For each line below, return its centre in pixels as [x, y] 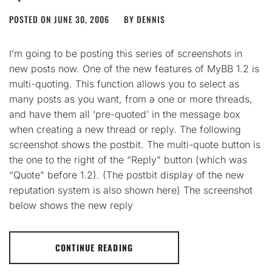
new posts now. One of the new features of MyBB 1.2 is [134, 69]
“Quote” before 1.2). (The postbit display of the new [127, 175]
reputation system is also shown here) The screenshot [131, 190]
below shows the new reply [71, 205]
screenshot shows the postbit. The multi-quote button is [135, 144]
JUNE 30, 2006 [82, 19]
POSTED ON [32, 19]
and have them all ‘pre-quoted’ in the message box [125, 114]
